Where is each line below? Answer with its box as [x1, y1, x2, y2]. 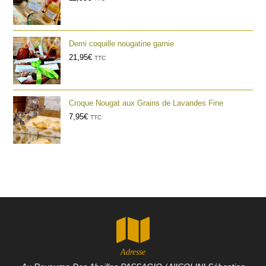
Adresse [121, 248, 145, 257]
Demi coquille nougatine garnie [69, 39, 175, 49]
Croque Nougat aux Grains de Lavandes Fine [69, 99, 224, 108]
